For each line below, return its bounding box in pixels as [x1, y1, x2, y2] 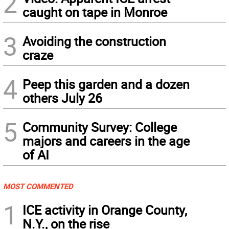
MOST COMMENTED [3, 181, 73, 191]
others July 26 [22, 89, 102, 106]
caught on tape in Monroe [22, 4, 167, 20]
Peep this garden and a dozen [22, 76, 190, 93]
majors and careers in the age [22, 132, 190, 149]
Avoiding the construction [22, 33, 166, 50]
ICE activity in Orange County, [22, 201, 187, 218]
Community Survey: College [22, 119, 177, 135]
